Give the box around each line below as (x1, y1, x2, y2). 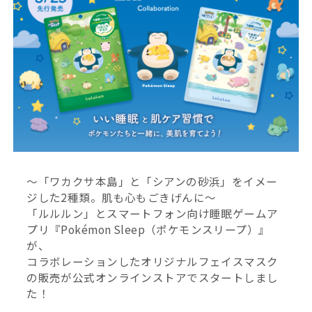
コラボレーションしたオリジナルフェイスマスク (26, 253, 279, 270)
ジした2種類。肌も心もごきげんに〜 (26, 189, 217, 205)
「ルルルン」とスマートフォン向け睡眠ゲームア (26, 205, 279, 221)
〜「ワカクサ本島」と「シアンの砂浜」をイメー (26, 173, 278, 189)
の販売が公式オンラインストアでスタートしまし (26, 270, 279, 286)
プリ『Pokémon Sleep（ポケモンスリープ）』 (26, 221, 270, 237)
